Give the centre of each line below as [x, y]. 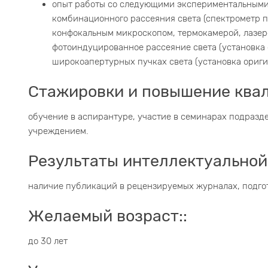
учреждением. [58, 131]
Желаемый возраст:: [108, 216]
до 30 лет [48, 241]
